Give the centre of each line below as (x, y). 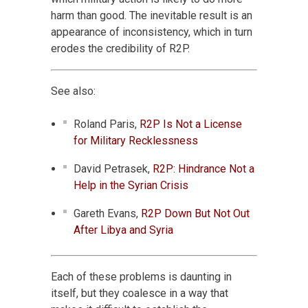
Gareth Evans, (107, 213)
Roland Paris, (107, 124)
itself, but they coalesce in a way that (140, 293)
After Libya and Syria (123, 230)
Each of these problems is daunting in (141, 276)
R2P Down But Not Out (195, 213)
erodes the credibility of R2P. (120, 48)
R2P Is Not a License (191, 124)
